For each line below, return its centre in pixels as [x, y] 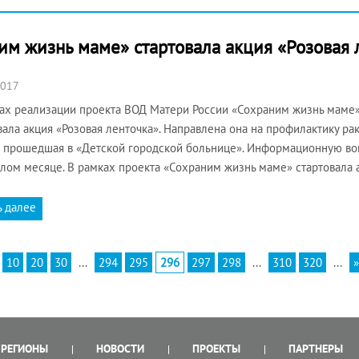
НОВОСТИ [120, 349]
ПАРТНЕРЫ [316, 349]
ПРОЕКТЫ [216, 349]
